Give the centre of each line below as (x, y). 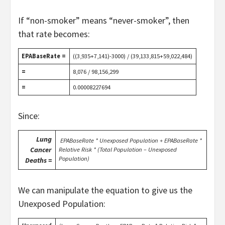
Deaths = (38, 160)
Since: (29, 116)
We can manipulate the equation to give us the (105, 190)
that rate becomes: (54, 34)
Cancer (41, 149)
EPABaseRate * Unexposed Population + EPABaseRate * (131, 140)
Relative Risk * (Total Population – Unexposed (118, 149)
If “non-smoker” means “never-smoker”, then (104, 20)
